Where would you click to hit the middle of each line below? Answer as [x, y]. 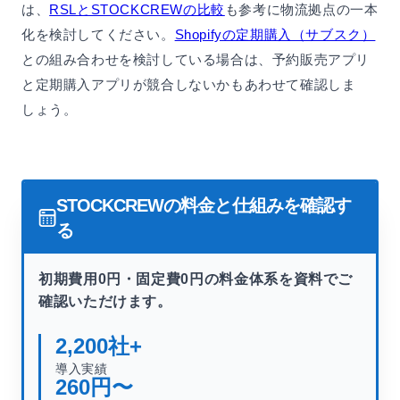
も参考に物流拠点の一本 [301, 10]
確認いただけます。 [105, 302]
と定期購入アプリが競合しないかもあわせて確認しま [189, 85]
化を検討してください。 [98, 35]
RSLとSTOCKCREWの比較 [137, 10]
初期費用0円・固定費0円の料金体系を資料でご [196, 279]
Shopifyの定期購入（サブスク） [275, 35]
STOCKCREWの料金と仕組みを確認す [204, 206]
